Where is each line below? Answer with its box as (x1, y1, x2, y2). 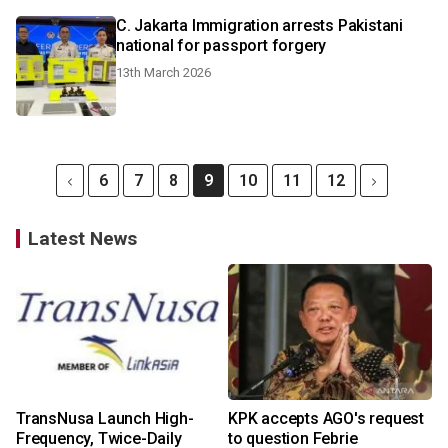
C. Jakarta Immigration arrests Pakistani (116, 16, 403, 35)
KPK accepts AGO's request (228, 409, 424, 428)
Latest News (28, 227, 137, 250)
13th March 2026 (116, 65, 211, 80)
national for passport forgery (116, 36, 327, 55)
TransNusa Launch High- (16, 409, 194, 428)
